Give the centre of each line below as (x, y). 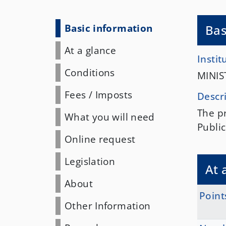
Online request (100, 139)
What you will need (110, 117)
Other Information (108, 206)
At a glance (91, 50)
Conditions (90, 72)
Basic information (109, 28)
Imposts (114, 95)
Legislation (90, 161)
